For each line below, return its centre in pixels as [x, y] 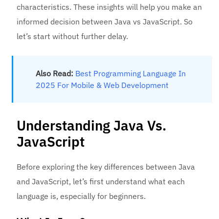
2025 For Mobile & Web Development [102, 85]
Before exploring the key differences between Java [106, 167]
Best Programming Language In [131, 74]
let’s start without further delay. [74, 36]
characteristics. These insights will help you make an [109, 7]
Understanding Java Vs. [92, 126]
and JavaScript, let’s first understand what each [101, 182]
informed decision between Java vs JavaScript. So [105, 22]
